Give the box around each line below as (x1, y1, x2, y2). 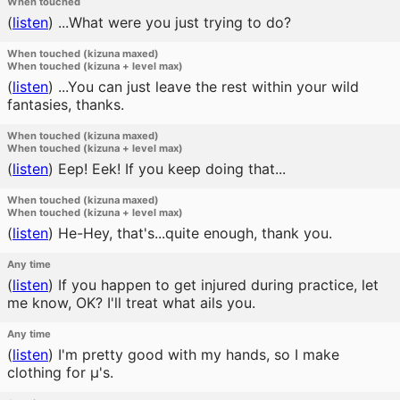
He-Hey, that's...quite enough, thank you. (54, 224, 332, 242)
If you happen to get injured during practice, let (54, 276, 379, 294)
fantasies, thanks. (7, 96, 124, 113)
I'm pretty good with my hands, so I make (54, 346, 339, 363)
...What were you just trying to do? (54, 13, 291, 31)
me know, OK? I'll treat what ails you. (7, 294, 255, 312)
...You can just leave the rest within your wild (54, 78, 359, 96)
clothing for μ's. (7, 363, 113, 381)
